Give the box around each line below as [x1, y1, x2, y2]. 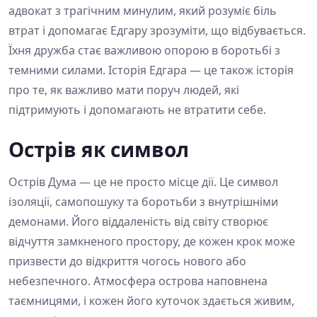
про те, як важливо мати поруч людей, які [8, 82, 239, 98]
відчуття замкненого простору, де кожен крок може [8, 234, 295, 250]
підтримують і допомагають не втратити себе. [8, 102, 266, 118]
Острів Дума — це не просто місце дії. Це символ [8, 174, 278, 190]
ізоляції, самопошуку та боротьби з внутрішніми [8, 194, 278, 210]
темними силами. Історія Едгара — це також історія [8, 62, 294, 79]
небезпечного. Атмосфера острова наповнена [8, 273, 267, 289]
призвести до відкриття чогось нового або [8, 253, 246, 270]
